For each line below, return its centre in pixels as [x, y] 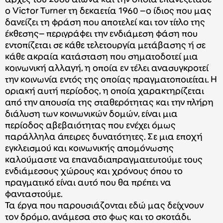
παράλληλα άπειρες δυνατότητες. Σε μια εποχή [104, 137]
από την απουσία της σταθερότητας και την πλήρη [109, 103]
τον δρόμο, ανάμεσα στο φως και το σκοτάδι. [98, 218]
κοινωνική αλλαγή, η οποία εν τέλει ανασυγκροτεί [107, 69]
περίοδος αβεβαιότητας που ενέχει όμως [90, 126]
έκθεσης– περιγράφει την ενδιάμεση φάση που [101, 34]
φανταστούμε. [34, 195]
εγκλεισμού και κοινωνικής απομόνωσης [89, 149]
